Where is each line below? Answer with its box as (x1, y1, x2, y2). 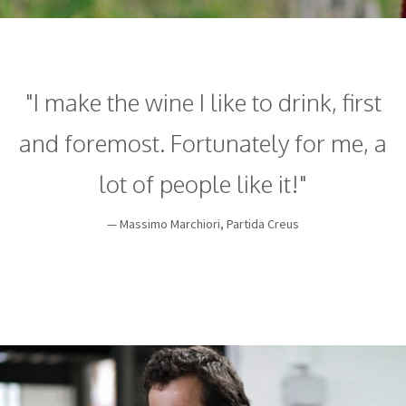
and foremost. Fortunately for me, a (19, 128, 387, 158)
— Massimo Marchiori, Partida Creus (107, 216, 299, 232)
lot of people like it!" (99, 169, 307, 198)
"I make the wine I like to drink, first (24, 87, 382, 117)
